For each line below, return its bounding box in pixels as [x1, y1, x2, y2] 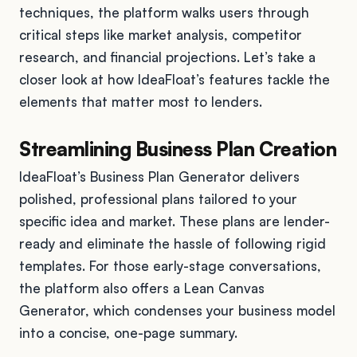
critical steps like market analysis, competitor [19, 25, 302, 43]
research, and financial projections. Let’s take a [19, 48, 316, 65]
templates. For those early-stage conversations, [19, 257, 321, 274]
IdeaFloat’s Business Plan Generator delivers [19, 167, 300, 185]
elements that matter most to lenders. [19, 92, 262, 110]
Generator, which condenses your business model [19, 301, 335, 319]
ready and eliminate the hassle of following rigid [19, 234, 326, 252]
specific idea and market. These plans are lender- [19, 212, 330, 229]
